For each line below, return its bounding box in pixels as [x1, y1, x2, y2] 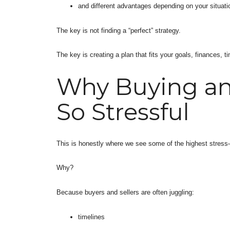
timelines [78, 213, 105, 221]
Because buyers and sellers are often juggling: [56, 188, 194, 196]
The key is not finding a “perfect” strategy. [56, 26, 181, 34]
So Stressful [56, 97, 189, 126]
